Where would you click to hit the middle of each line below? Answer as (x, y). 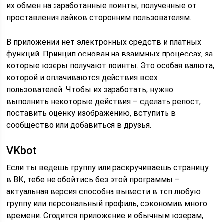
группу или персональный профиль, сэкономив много (107, 203)
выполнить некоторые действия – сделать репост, (104, 101)
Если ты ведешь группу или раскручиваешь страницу (108, 167)
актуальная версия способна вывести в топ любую (104, 191)
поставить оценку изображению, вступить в (91, 113)
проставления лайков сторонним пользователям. (99, 17)
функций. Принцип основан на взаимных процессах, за (110, 54)
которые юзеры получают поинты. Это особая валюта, (111, 65)
